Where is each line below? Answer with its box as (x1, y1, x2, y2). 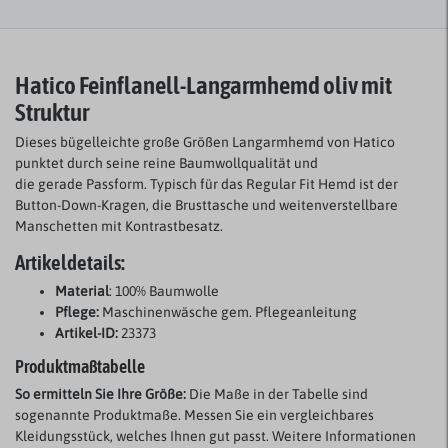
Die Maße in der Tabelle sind (186, 386, 368, 403)
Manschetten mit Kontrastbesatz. (15, 218, 223, 235)
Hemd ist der (318, 176, 398, 193)
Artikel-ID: (55, 325, 121, 342)
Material (55, 283, 109, 300)
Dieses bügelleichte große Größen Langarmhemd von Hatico (15, 134, 395, 151)
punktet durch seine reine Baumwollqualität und (15, 155, 318, 172)
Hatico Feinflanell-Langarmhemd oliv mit (15, 70, 392, 100)
